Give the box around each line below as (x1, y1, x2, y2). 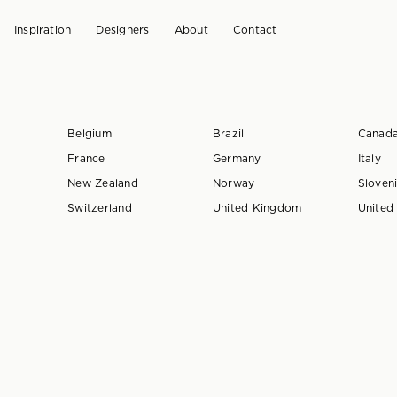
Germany (212, 153, 261, 164)
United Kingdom (212, 203, 302, 214)
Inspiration (13, 25, 72, 35)
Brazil (212, 128, 245, 139)
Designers (96, 25, 150, 35)
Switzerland (67, 203, 132, 214)
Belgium (67, 128, 112, 139)
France (67, 153, 105, 164)
